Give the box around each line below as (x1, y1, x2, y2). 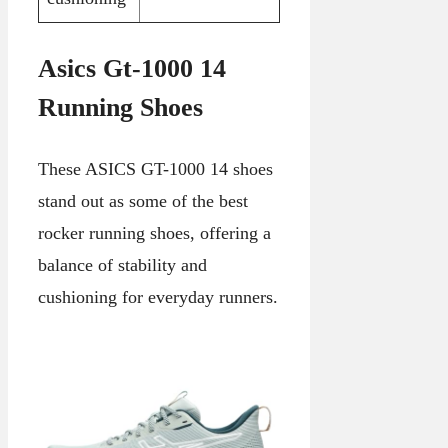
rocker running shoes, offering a (38, 223, 271, 244)
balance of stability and (38, 255, 207, 276)
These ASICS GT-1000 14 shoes (38, 159, 273, 180)
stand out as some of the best (38, 191, 248, 212)
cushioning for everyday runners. (38, 287, 278, 308)
